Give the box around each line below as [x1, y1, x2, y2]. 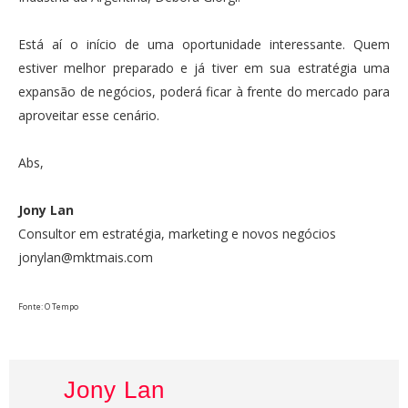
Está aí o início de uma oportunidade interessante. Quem [18, 35, 390, 53]
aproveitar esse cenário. [18, 106, 159, 124]
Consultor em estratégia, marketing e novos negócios [18, 224, 336, 242]
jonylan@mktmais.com [18, 248, 153, 266]
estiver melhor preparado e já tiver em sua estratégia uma [18, 58, 390, 76]
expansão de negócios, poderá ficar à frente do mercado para [18, 82, 390, 100]
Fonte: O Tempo [18, 300, 78, 312]
